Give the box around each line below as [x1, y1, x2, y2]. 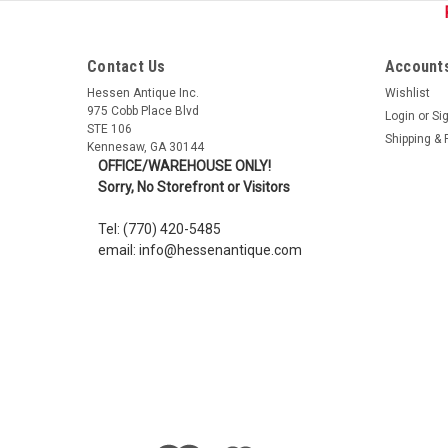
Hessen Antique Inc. [87, 85, 199, 100]
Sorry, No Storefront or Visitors [97, 178, 290, 195]
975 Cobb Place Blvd [87, 103, 199, 118]
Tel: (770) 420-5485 [97, 220, 221, 237]
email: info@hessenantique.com [97, 241, 302, 258]
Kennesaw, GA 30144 [87, 139, 204, 154]
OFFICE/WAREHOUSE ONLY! [97, 157, 271, 174]
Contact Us [87, 56, 166, 76]
